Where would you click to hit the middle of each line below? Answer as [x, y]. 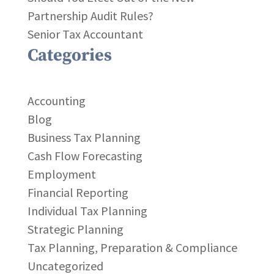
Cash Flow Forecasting [85, 156]
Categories [69, 55]
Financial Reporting [78, 192]
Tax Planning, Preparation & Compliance [132, 247]
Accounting [56, 101]
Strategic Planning [75, 229]
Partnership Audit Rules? [90, 16]
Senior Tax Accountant [85, 34]
